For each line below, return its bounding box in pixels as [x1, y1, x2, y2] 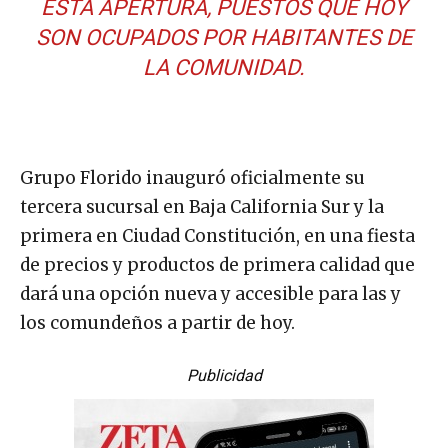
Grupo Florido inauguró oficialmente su [20, 167, 365, 190]
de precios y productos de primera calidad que [20, 254, 415, 277]
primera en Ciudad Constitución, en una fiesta [20, 225, 415, 248]
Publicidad [186, 366, 262, 386]
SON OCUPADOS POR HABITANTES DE [35, 25, 413, 51]
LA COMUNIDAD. [143, 55, 305, 81]
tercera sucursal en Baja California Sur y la [20, 196, 384, 219]
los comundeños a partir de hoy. [20, 312, 295, 335]
